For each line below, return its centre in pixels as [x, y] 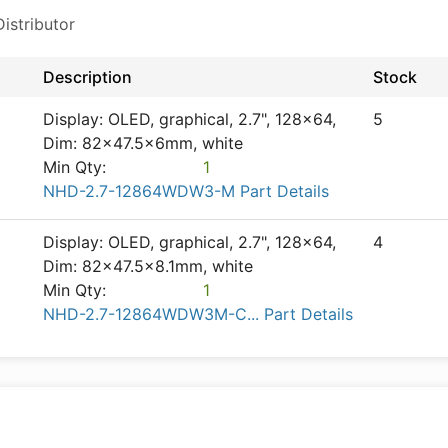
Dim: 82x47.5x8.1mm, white [148, 266]
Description [87, 77]
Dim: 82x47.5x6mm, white [143, 143]
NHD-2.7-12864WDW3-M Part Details [186, 191]
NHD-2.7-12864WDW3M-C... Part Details [198, 314]
